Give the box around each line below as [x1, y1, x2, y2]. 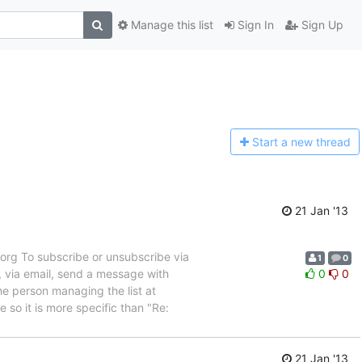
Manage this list [127, 18, 213, 32]
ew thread [297, 135, 351, 149]
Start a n [251, 135, 297, 149]
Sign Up [297, 18, 343, 32]
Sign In [234, 18, 274, 32]
